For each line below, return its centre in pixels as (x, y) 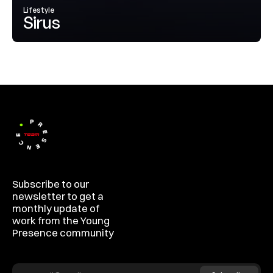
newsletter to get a (58, 196)
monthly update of (56, 208)
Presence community (63, 232)
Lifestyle (39, 10)
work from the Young (61, 220)
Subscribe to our (51, 184)
